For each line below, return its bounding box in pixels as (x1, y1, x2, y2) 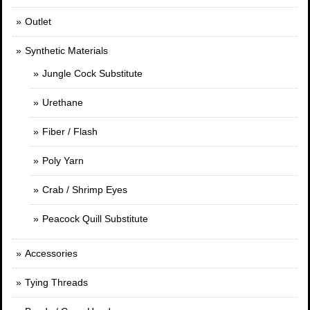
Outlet (25, 15, 51, 27)
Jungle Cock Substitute (42, 67, 143, 79)
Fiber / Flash (42, 125, 98, 137)
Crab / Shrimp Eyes (42, 183, 127, 195)
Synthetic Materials (25, 44, 108, 56)
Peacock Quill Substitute (42, 212, 148, 224)
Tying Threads (25, 276, 88, 288)
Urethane (42, 96, 83, 108)
